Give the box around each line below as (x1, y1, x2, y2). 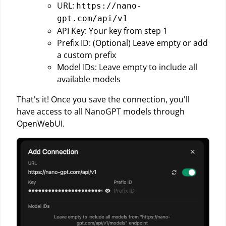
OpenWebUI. (17, 118, 65, 129)
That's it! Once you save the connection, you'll (17, 93, 190, 105)
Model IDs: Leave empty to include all (57, 61, 197, 73)
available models (57, 73, 121, 85)
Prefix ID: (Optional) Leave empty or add (57, 37, 208, 48)
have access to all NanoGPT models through (17, 105, 185, 117)
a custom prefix (57, 49, 116, 61)
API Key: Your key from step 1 (57, 25, 167, 36)
